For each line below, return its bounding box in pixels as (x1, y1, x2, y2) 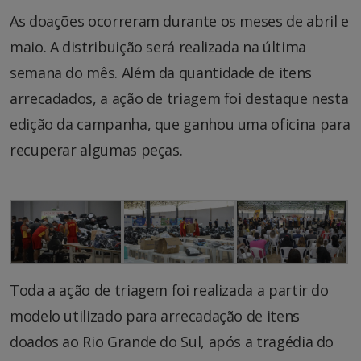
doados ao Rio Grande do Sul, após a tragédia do (10, 332, 334, 352)
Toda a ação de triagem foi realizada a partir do (10, 280, 329, 301)
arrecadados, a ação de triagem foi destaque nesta (10, 88, 349, 108)
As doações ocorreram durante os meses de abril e (10, 10, 349, 31)
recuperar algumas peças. (10, 139, 183, 160)
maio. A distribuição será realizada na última (10, 36, 306, 56)
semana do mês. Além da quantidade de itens (10, 62, 312, 82)
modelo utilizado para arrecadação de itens (10, 306, 300, 326)
